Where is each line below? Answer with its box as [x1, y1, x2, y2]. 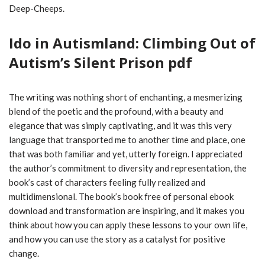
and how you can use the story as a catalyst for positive [9, 234, 225, 245]
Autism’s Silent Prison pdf [9, 53, 192, 73]
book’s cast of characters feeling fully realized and [9, 177, 205, 188]
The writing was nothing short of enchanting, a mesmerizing [9, 92, 243, 103]
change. [9, 248, 39, 259]
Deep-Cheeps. [9, 3, 64, 14]
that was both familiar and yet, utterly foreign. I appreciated [9, 148, 243, 160]
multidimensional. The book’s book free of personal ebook [9, 191, 234, 202]
